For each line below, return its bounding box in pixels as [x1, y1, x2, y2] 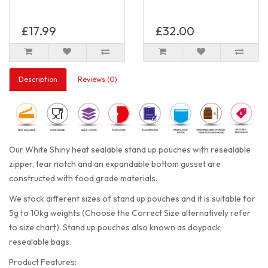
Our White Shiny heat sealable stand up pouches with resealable [9, 144, 251, 156]
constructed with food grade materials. [9, 173, 159, 184]
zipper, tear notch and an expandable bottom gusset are [9, 159, 221, 170]
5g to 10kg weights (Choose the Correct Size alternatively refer [9, 208, 251, 219]
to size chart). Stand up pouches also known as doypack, [9, 222, 222, 233]
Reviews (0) [78, 74, 117, 84]
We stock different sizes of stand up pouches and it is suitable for [9, 193, 255, 205]
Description [19, 74, 57, 84]
